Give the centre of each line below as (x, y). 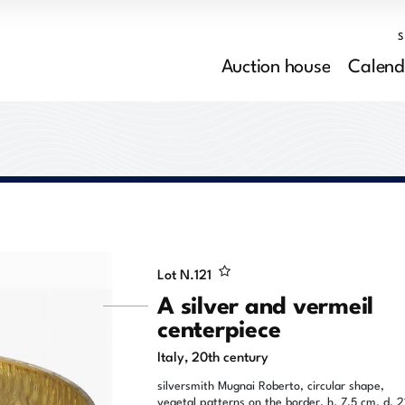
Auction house (276, 63)
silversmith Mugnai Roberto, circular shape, (271, 384)
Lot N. (176, 273)
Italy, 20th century (213, 355)
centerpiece (219, 327)
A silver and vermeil (265, 303)
